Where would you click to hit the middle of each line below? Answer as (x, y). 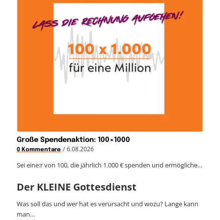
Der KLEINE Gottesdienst (76, 187)
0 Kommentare (39, 150)
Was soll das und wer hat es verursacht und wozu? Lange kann (107, 204)
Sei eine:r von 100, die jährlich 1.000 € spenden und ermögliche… (109, 165)
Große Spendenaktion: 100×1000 (73, 140)
